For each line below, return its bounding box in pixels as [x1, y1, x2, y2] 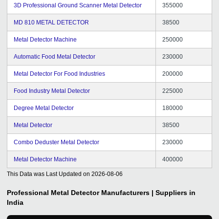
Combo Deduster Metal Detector [14, 138, 99, 146]
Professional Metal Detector [7, 188, 99, 197]
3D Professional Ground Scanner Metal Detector [14, 1, 142, 9]
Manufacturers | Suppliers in [101, 188, 196, 197]
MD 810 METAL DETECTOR [14, 19, 89, 26]
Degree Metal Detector [14, 104, 74, 111]
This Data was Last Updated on [7, 170, 90, 177]
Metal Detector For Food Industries [14, 70, 105, 77]
